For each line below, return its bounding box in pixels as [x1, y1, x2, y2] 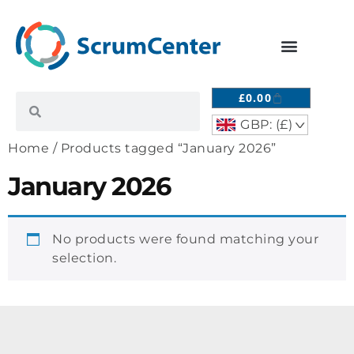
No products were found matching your [52, 232, 318, 247]
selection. [52, 250, 116, 265]
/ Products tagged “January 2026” [49, 141, 277, 156]
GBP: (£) [240, 117, 293, 132]
